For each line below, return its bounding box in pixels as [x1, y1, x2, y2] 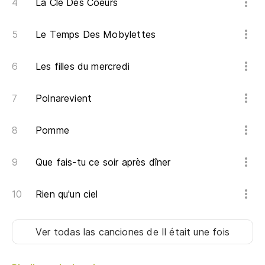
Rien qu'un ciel [35, 188, 98, 201]
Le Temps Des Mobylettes [35, 28, 156, 41]
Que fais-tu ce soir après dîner [35, 156, 171, 169]
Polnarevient [35, 92, 92, 105]
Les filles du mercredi [35, 60, 130, 73]
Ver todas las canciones [35, 226, 147, 238]
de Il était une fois [147, 226, 230, 238]
